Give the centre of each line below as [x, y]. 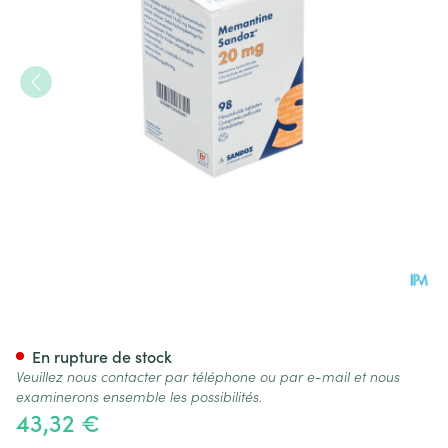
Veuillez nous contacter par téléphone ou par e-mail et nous [208, 376]
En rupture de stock [102, 356]
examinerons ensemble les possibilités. [139, 396]
